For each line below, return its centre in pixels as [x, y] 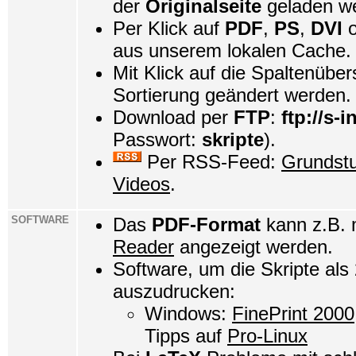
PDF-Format [209, 224]
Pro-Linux [267, 336]
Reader [143, 247]
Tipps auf [186, 336]
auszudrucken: [174, 291]
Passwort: [157, 139]
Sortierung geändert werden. [232, 95]
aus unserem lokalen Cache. [232, 50]
